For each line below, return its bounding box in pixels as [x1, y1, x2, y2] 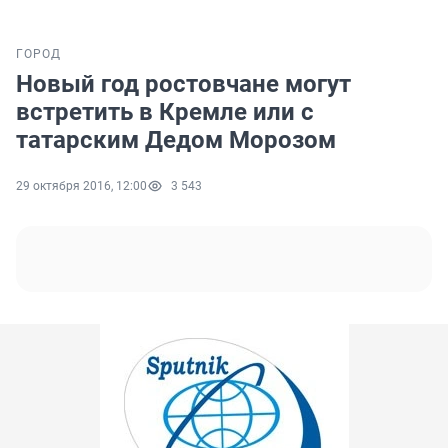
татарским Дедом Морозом [16, 126, 336, 155]
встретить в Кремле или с [16, 98, 314, 127]
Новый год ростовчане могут [16, 70, 351, 99]
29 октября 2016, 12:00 [16, 179, 147, 194]
